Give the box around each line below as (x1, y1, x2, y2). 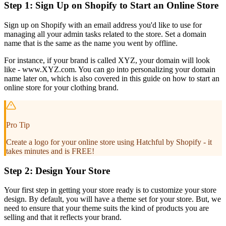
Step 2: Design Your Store (4, 165, 110, 176)
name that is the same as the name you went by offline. (4, 38, 178, 47)
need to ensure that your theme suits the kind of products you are (4, 204, 209, 213)
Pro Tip (6, 120, 30, 129)
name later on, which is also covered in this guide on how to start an (4, 74, 219, 83)
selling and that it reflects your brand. (4, 213, 122, 222)
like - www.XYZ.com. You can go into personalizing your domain (4, 65, 215, 74)
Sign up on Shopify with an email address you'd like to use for (4, 20, 202, 29)
